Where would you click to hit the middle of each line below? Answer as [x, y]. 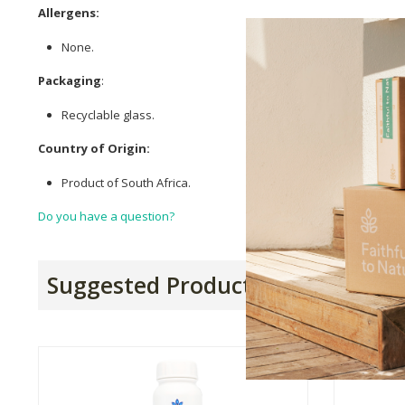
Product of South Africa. [126, 182]
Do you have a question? [106, 217]
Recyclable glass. [108, 114]
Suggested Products [155, 285]
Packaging [70, 81]
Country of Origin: [94, 149]
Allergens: [69, 13]
